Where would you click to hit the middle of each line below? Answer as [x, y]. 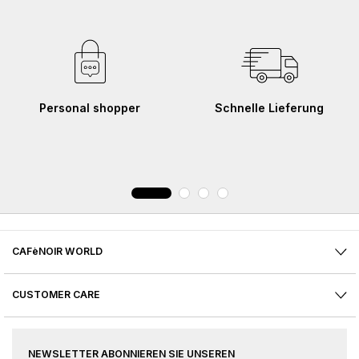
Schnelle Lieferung [269, 108]
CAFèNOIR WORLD [57, 252]
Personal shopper [90, 108]
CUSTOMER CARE [56, 295]
